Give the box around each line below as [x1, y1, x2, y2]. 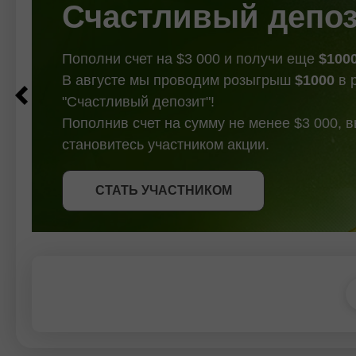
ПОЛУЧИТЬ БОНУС [103, 175, 224, 189]
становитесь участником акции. [62, 136, 269, 153]
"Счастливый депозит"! [62, 93, 215, 110]
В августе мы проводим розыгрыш [62, 72, 295, 88]
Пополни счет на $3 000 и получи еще [62, 50, 319, 67]
